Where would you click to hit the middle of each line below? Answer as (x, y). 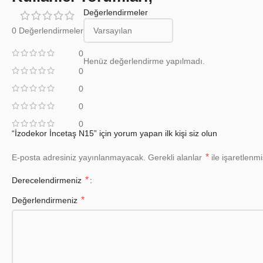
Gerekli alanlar (176, 158)
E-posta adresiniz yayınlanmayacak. (79, 158)
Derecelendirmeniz (48, 181)
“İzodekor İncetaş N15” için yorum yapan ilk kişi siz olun (114, 134)
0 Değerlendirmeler (48, 31)
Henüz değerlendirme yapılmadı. (144, 61)
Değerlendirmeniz (46, 200)
